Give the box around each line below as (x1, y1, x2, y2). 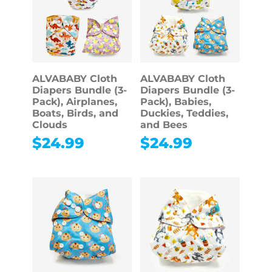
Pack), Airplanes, (32, 96, 117, 108)
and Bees (140, 119, 188, 131)
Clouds (32, 119, 67, 131)
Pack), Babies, (140, 96, 211, 108)
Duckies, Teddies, (140, 107, 228, 120)
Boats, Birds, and (32, 107, 118, 120)
